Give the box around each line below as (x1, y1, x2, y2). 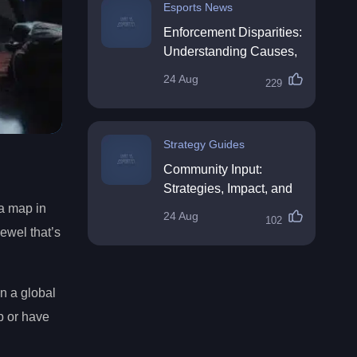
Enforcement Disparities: (163, 25, 302, 39)
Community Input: (163, 163, 262, 176)
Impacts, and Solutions (163, 64, 292, 77)
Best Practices (163, 201, 245, 214)
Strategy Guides (163, 138, 245, 151)
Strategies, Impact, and (163, 182, 292, 195)
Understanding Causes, (163, 45, 297, 58)
